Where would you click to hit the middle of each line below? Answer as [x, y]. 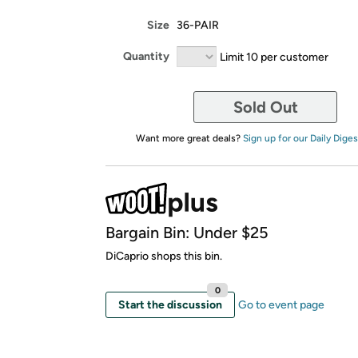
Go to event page [281, 304]
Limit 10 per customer [274, 56]
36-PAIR [198, 25]
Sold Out [265, 107]
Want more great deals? [189, 138]
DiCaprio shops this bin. [164, 256]
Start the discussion [170, 304]
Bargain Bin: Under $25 [187, 232]
